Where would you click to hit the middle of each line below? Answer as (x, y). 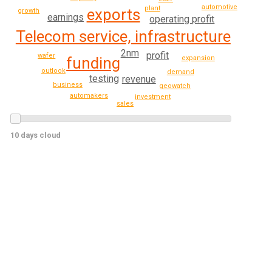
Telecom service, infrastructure (123, 37)
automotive (219, 7)
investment (152, 97)
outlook (53, 70)
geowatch (175, 86)
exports (113, 14)
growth (29, 10)
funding (93, 63)
